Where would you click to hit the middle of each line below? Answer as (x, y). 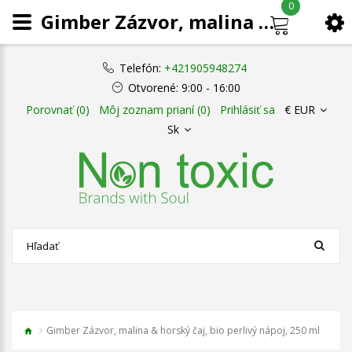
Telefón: (140, 68)
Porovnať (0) (57, 110)
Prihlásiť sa (247, 110)
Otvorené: (153, 88)
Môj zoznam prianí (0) (154, 110)
